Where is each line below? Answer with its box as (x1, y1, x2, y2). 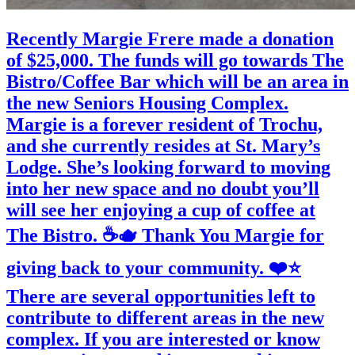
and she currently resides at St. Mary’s (6, 135, 320, 156)
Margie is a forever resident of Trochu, (6, 113, 323, 135)
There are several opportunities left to (6, 285, 315, 307)
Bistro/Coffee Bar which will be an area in (6, 71, 349, 92)
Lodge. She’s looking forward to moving (6, 156, 330, 177)
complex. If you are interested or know (6, 328, 320, 349)
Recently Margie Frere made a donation (6, 28, 334, 49)
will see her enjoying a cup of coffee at (6, 199, 315, 220)
